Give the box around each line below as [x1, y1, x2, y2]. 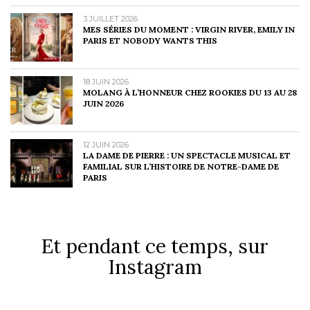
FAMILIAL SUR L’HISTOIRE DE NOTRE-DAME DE [83, 161, 279, 172]
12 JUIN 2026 [83, 139, 129, 149]
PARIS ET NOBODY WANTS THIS [83, 35, 217, 46]
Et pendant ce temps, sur [42, 233, 268, 259]
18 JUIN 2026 [83, 76, 129, 86]
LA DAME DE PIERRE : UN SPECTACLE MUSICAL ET [83, 149, 291, 161]
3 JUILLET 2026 [83, 13, 138, 24]
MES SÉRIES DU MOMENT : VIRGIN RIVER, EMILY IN [83, 24, 295, 35]
